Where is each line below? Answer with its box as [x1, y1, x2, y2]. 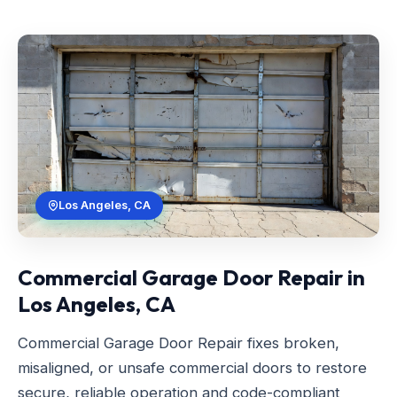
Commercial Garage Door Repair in [18, 264, 365, 292]
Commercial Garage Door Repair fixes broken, [18, 334, 339, 353]
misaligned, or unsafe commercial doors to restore [18, 359, 367, 378]
